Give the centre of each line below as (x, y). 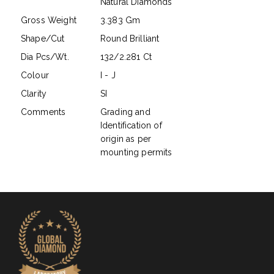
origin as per (126, 139)
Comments (43, 112)
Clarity (34, 93)
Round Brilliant (130, 38)
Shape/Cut (43, 38)
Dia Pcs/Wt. (45, 57)
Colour (35, 75)
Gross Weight (49, 20)
